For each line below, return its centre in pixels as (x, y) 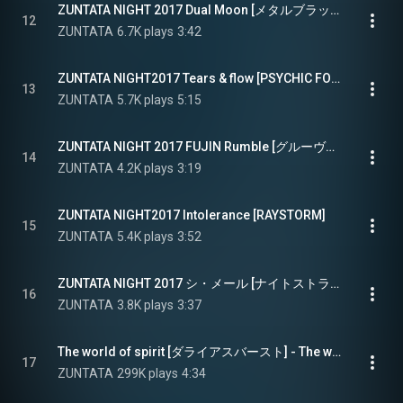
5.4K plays (145, 237)
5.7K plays (145, 100)
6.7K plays (145, 31)
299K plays (148, 373)
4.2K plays (145, 168)
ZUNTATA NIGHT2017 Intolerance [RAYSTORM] (192, 215)
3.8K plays (145, 305)
